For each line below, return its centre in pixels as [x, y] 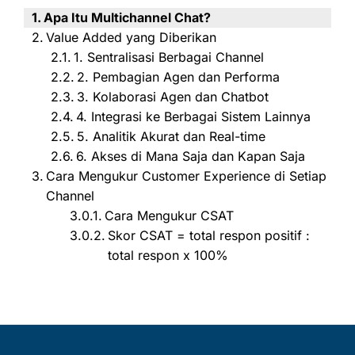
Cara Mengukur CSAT [170, 215]
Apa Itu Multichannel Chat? [128, 17]
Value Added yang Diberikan [132, 37]
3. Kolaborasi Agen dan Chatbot [173, 96]
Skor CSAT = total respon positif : [209, 235]
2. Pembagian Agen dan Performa [179, 76]
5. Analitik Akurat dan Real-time [172, 136]
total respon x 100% [168, 255]
